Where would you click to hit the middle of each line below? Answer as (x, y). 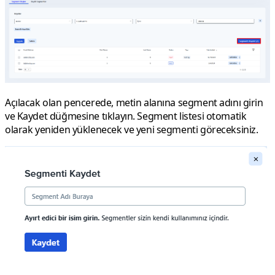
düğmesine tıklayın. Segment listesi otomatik (148, 116)
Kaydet (33, 116)
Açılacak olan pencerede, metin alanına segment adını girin (134, 102)
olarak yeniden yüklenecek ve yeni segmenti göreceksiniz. (132, 129)
